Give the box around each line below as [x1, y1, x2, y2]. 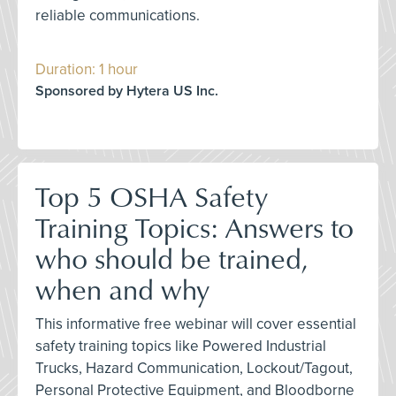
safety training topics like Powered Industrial [35, 337, 326, 355]
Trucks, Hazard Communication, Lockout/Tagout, [35, 359, 353, 377]
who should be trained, [35, 238, 308, 278]
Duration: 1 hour [35, 60, 138, 79]
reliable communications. [35, 6, 200, 25]
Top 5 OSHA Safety [35, 176, 268, 216]
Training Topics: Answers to [35, 207, 354, 247]
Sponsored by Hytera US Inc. [35, 82, 218, 100]
